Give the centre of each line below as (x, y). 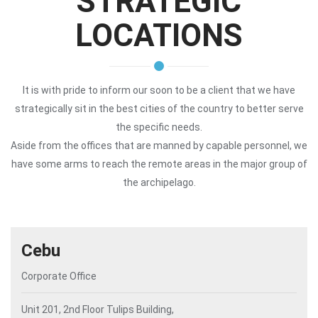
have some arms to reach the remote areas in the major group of (159, 164)
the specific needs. (159, 127)
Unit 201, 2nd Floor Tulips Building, (98, 309)
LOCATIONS (159, 35)
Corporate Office (59, 276)
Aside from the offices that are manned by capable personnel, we (159, 146)
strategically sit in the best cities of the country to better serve (159, 109)
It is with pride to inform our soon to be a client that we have (159, 90)
